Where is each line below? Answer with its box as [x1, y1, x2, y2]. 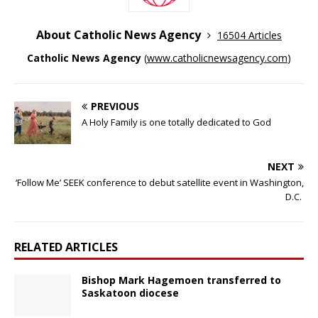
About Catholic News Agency [36, 27, 204, 43]
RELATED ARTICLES [14, 239, 118, 256]
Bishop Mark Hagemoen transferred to [82, 273, 281, 287]
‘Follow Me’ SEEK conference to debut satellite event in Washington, [16, 176, 304, 190]
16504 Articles [217, 28, 282, 43]
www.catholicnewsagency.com [147, 51, 287, 65]
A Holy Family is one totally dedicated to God [82, 116, 271, 129]
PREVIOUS [91, 99, 139, 114]
